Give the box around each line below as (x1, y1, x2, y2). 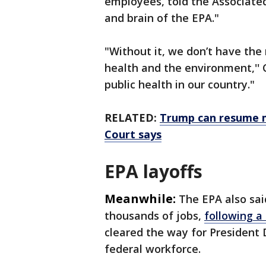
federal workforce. (104, 242, 201, 256)
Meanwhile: (104, 191, 176, 207)
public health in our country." (104, 77, 255, 92)
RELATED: (104, 110, 160, 125)
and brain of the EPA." (104, 11, 219, 26)
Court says (104, 127, 161, 142)
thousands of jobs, (104, 208, 204, 223)
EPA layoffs (104, 159, 202, 184)
